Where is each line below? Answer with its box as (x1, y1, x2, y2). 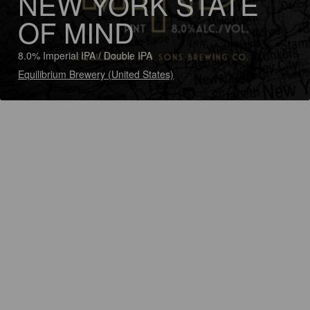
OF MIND (18, 12, 134, 51)
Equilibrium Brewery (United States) (18, 67, 174, 81)
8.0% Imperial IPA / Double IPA (18, 48, 152, 62)
